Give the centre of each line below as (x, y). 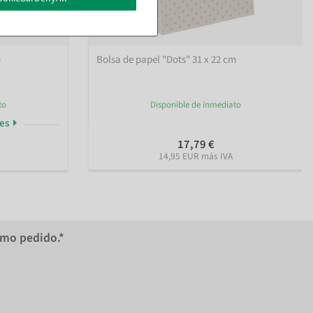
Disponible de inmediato (196, 105)
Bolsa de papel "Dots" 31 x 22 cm (167, 60)
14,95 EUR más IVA (196, 156)
